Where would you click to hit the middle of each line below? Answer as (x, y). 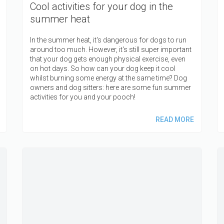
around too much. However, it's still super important (111, 49)
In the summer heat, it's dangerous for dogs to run (108, 40)
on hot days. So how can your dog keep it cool (103, 68)
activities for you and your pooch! (83, 97)
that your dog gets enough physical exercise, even (108, 59)
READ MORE (174, 119)
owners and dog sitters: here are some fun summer (110, 87)
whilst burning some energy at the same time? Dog (108, 78)
